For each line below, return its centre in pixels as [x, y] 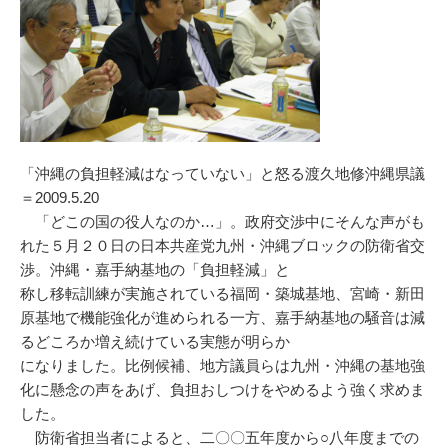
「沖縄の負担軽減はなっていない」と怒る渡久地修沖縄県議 [222, 173]
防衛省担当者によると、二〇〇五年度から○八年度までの [219, 437]
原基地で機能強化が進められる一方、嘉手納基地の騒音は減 [222, 317]
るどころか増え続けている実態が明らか [155, 341]
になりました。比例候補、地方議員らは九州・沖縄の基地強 [222, 365]
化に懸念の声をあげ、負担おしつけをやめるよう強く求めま [222, 389]
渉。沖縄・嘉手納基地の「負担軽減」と [155, 269]
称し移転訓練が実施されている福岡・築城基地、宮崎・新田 [222, 293]
